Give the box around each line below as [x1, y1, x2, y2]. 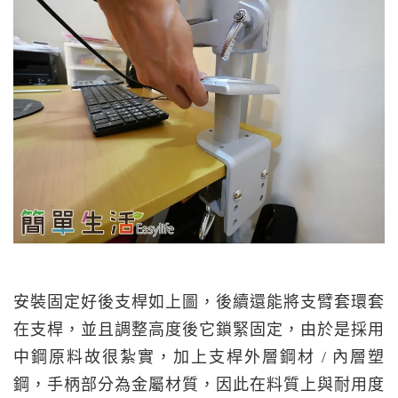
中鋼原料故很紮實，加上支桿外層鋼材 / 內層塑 [13, 347, 385, 366]
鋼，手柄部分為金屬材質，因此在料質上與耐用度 [13, 375, 385, 394]
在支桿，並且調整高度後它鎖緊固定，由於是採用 [13, 320, 385, 338]
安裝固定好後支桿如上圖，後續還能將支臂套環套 [13, 292, 385, 311]
